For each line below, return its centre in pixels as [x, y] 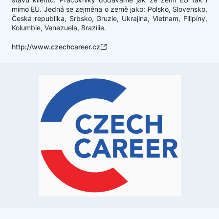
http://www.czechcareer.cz [56, 47]
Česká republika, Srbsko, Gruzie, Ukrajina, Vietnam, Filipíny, [109, 18]
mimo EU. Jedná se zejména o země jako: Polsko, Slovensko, [109, 9]
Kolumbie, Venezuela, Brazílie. [59, 28]
